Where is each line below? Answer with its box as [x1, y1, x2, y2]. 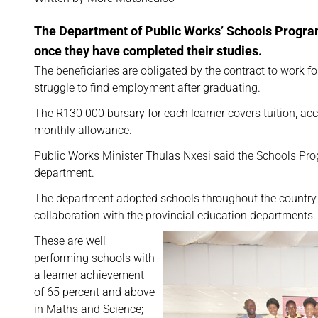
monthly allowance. [34, 124, 132, 137]
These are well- [34, 234, 109, 248]
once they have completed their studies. [34, 43, 262, 58]
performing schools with [34, 251, 155, 265]
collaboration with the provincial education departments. [34, 209, 316, 222]
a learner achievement [34, 268, 144, 282]
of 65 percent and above [34, 285, 155, 299]
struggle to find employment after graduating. [34, 81, 261, 94]
